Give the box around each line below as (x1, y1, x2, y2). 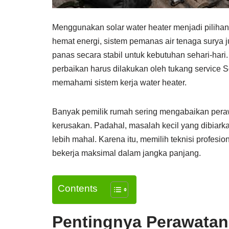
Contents (58, 183, 98, 194)
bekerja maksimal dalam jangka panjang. (52, 149, 201, 157)
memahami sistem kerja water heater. (52, 78, 187, 87)
